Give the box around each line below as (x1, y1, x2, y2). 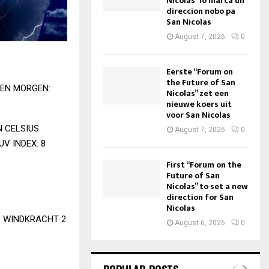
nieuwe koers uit (166, 97, 232, 111)
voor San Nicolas (166, 108, 231, 122)
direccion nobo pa (166, 4, 235, 18)
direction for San (166, 190, 234, 204)
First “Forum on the (166, 158, 241, 172)
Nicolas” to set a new (166, 180, 248, 193)
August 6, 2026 (174, 219, 225, 227)
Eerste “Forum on (166, 65, 233, 79)
